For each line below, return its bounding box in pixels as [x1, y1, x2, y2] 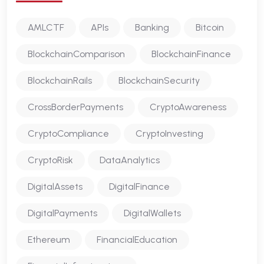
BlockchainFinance [151, 48, 231, 60]
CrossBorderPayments [28, 101, 123, 113]
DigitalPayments [28, 207, 97, 219]
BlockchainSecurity [118, 74, 200, 86]
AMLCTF [28, 21, 64, 33]
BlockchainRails [28, 74, 92, 86]
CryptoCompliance [28, 127, 109, 139]
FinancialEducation [97, 233, 177, 245]
